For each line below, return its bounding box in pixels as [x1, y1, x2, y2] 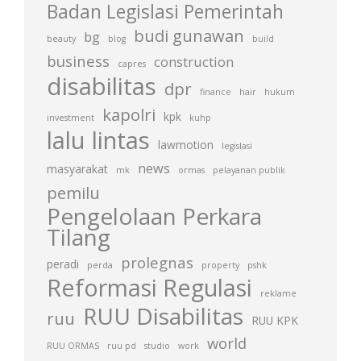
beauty [47, 33, 76, 44]
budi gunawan [134, 24, 244, 47]
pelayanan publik [213, 164, 285, 176]
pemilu [47, 181, 100, 204]
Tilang [47, 222, 110, 252]
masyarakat [47, 161, 108, 176]
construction [154, 53, 234, 71]
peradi [47, 256, 79, 272]
